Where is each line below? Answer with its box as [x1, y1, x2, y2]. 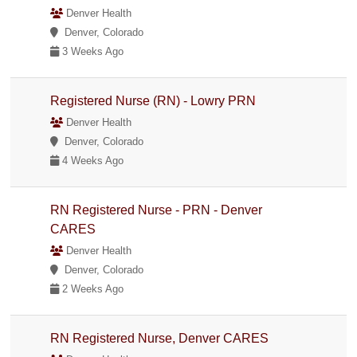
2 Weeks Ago [59, 282, 124, 295]
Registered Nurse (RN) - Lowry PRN [50, 93, 257, 108]
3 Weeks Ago [59, 45, 124, 57]
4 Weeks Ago [59, 154, 124, 167]
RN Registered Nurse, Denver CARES [50, 331, 269, 345]
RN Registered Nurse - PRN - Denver [50, 202, 263, 217]
